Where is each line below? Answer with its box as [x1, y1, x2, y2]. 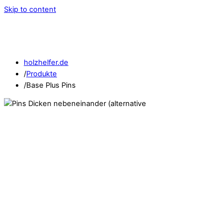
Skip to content [4, 5, 56, 14]
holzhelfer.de [24, 57, 68, 67]
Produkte [26, 69, 57, 78]
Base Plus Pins [26, 80, 76, 90]
